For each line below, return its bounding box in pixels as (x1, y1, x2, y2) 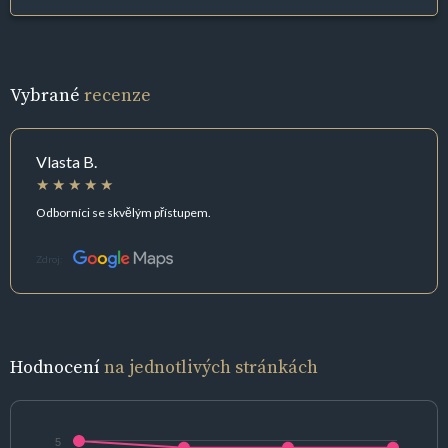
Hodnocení (10, 354, 104, 380)
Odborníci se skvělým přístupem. (36, 204, 211, 220)
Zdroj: (36, 253, 63, 266)
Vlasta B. (36, 152, 97, 172)
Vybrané (10, 82, 84, 108)
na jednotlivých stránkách (104, 354, 318, 380)
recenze (84, 82, 151, 108)
